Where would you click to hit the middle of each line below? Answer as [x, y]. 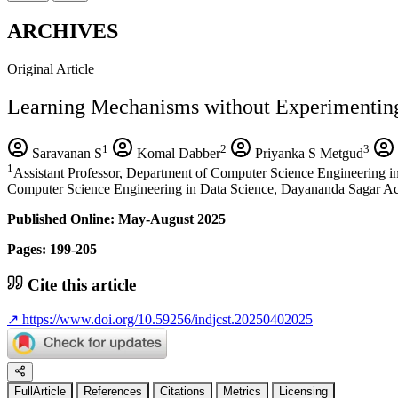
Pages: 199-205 [52, 249]
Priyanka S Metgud [307, 153]
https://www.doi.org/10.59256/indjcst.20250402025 [166, 320]
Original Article [51, 68]
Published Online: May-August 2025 [116, 219]
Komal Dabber [177, 153]
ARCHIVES [63, 31]
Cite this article [80, 284]
